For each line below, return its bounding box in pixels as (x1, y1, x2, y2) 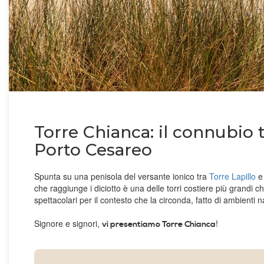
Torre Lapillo (209, 170, 256, 183)
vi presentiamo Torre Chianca (102, 219, 216, 230)
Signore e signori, (34, 217, 102, 230)
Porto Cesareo (34, 140, 152, 160)
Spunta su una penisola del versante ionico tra (34, 170, 209, 183)
